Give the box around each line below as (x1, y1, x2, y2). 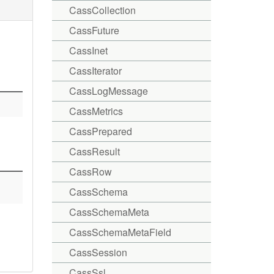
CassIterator (68, 64, 122, 78)
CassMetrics (68, 104, 123, 118)
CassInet (68, 43, 108, 57)
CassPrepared (68, 124, 132, 138)
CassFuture (68, 23, 119, 37)
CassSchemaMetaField (68, 225, 171, 239)
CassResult (68, 144, 120, 158)
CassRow (68, 165, 112, 179)
